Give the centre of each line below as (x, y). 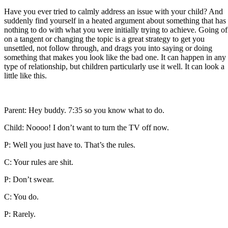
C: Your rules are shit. (39, 162)
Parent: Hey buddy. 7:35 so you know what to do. (84, 110)
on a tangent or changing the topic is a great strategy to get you (104, 39)
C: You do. (21, 196)
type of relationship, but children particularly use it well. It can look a (114, 66)
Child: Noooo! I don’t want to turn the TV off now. (87, 127)
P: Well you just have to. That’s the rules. (70, 145)
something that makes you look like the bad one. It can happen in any (115, 57)
